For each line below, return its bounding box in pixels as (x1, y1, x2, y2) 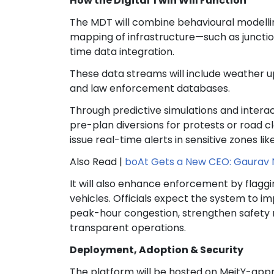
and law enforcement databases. (70, 81, 230, 96)
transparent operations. (70, 221, 186, 235)
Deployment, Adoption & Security (70, 243, 243, 257)
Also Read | (70, 155, 125, 169)
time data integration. (70, 45, 174, 59)
